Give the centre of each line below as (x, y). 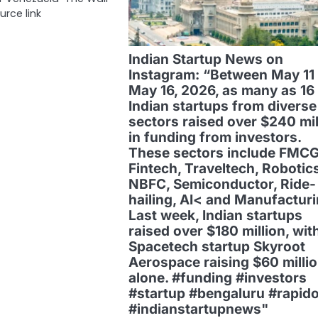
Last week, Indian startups (215, 215)
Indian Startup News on (205, 59)
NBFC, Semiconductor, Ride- (222, 184)
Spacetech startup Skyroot (216, 246)
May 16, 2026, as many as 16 (221, 90)
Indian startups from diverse (222, 106)
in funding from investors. (214, 137)
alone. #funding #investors (217, 278)
